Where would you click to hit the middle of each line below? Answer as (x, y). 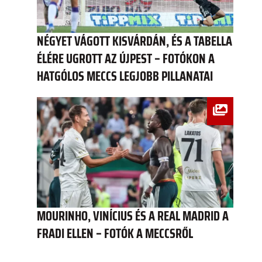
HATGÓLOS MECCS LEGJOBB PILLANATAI (125, 76)
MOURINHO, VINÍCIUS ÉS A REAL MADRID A (133, 216)
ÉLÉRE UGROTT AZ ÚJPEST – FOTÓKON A (126, 58)
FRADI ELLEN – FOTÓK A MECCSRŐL (115, 233)
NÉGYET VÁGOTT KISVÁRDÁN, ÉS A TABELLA (135, 41)
